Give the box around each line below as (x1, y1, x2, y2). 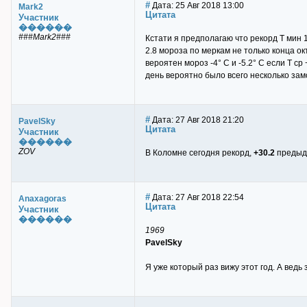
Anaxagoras (19, 194, 66, 204)
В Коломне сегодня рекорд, (145, 148, 254, 158)
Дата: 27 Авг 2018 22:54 (150, 193, 244, 202)
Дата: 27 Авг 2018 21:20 (150, 115, 244, 125)
